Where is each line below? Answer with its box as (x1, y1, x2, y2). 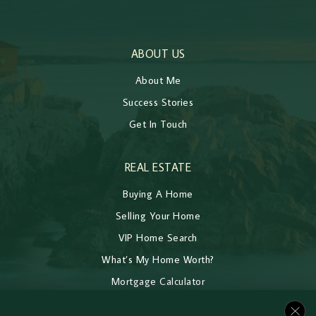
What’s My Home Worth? (102, 252, 214, 266)
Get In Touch (128, 116, 188, 130)
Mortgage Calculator (111, 274, 205, 288)
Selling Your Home (115, 208, 201, 222)
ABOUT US (130, 46, 186, 61)
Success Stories (122, 95, 194, 109)
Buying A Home (123, 186, 193, 200)
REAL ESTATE (124, 159, 192, 174)
